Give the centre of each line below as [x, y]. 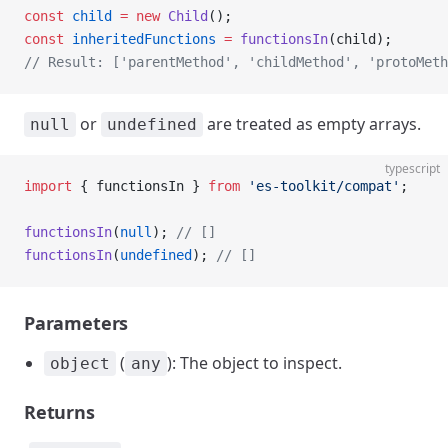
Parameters [76, 323]
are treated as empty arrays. [312, 124]
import [48, 186]
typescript [412, 168]
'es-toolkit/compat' [320, 186]
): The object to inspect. [254, 363]
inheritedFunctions [140, 39]
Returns [59, 412]
